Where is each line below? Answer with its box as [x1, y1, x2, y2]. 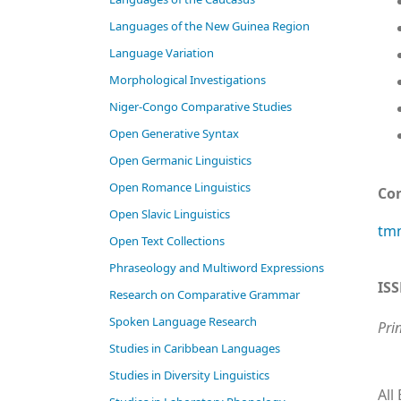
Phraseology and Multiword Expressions [109, 260, 324, 277]
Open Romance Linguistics [109, 179, 251, 196]
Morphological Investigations [109, 72, 266, 89]
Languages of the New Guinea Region [109, 18, 310, 35]
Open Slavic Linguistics [109, 206, 230, 223]
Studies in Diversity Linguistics [109, 367, 269, 384]
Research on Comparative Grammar [109, 286, 300, 303]
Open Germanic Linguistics [109, 152, 252, 169]
